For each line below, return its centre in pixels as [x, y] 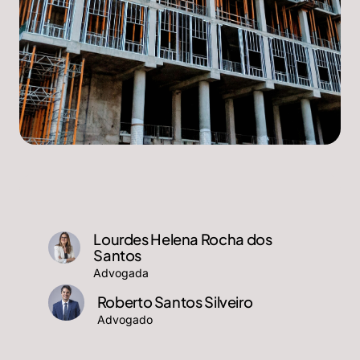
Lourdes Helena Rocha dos [183, 239]
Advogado [125, 320]
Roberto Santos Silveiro [175, 301]
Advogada [121, 273]
